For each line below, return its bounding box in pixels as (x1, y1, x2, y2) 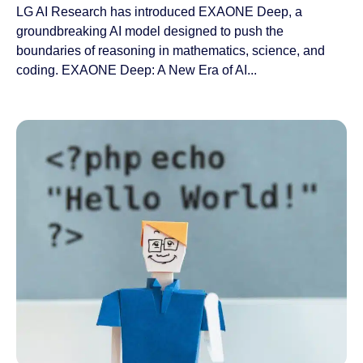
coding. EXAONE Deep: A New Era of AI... (16, 63, 257, 77)
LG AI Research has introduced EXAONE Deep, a (16, 5, 302, 19)
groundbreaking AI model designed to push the (16, 24, 284, 38)
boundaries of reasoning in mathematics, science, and (16, 44, 325, 58)
